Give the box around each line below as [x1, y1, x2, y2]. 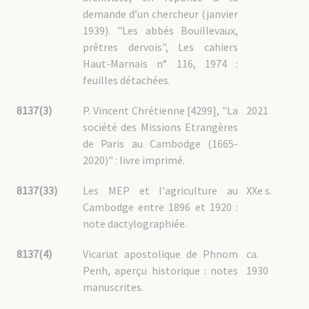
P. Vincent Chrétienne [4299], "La [83, 103, 238, 117]
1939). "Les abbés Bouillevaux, [83, 23, 238, 37]
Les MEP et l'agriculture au [83, 183, 238, 197]
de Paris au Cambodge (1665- [83, 137, 238, 150]
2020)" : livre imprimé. [83, 153, 186, 167]
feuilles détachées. [83, 73, 171, 87]
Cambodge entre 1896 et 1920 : [83, 200, 238, 214]
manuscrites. [83, 280, 144, 294]
